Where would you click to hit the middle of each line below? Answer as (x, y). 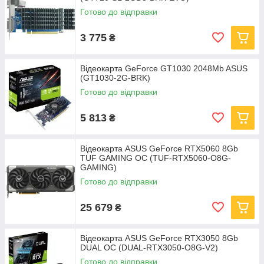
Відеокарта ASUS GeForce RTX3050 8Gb (159, 238)
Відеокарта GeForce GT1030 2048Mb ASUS (164, 68)
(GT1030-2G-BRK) (115, 78)
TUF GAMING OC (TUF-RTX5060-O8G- (156, 158)
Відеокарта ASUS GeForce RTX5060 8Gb (159, 148)
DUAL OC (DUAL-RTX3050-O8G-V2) (149, 247)
